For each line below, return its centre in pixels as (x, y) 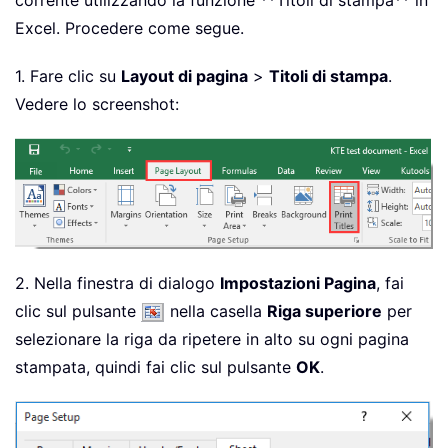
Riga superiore (324, 310)
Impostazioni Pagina (298, 282)
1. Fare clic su (68, 76)
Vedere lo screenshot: (97, 104)
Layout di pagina (184, 76)
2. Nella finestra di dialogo (117, 282)
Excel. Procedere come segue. (129, 28)
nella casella (216, 310)
